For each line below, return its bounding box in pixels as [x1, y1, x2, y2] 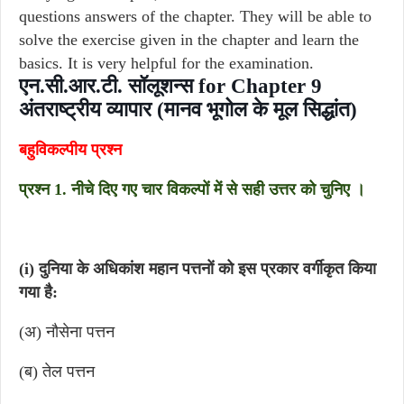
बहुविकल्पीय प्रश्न [19, 141, 122, 159]
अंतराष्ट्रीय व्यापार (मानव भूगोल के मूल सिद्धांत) [19, 98, 357, 121]
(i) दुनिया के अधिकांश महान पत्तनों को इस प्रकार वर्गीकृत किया [19, 260, 376, 278]
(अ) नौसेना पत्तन [19, 323, 115, 341]
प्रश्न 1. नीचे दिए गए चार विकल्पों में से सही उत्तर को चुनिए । [19, 180, 365, 198]
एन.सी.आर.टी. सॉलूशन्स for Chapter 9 [19, 75, 322, 97]
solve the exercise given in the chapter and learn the [19, 31, 359, 49]
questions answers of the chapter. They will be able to [19, 7, 372, 25]
